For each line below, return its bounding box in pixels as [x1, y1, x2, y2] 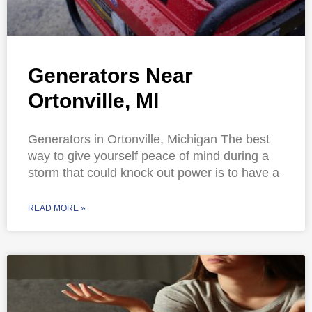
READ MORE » [28, 203, 86, 214]
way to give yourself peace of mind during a [28, 149, 269, 164]
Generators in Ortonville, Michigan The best [28, 132, 270, 147]
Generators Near [28, 64, 193, 88]
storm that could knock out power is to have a [28, 166, 279, 180]
